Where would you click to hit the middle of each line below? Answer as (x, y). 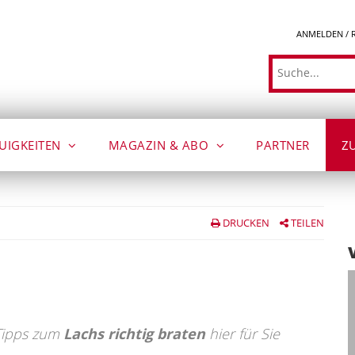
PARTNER (283, 145)
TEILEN (306, 223)
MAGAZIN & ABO (160, 145)
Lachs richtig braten (134, 334)
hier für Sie (242, 334)
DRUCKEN (245, 223)
